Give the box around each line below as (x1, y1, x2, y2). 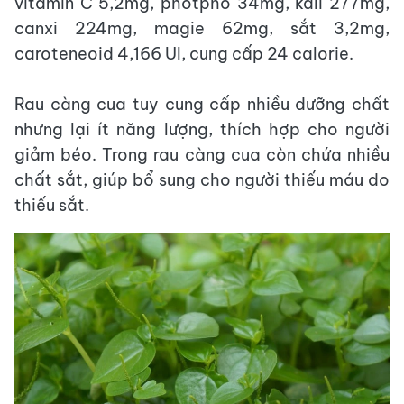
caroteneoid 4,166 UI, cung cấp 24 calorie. (14, 43, 353, 65)
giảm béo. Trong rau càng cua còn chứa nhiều (14, 144, 390, 166)
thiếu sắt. (14, 195, 89, 216)
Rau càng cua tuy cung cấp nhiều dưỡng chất (14, 94, 390, 115)
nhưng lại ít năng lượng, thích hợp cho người (14, 119, 390, 141)
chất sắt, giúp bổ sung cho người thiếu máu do (14, 170, 390, 191)
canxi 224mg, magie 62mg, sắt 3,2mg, (14, 18, 390, 40)
